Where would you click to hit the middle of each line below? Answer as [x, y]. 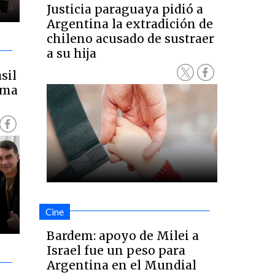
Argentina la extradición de [130, 24]
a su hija [72, 53]
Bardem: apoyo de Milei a [123, 236]
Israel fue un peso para [116, 250]
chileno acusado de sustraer [131, 39]
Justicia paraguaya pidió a [125, 9]
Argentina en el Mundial [122, 265]
